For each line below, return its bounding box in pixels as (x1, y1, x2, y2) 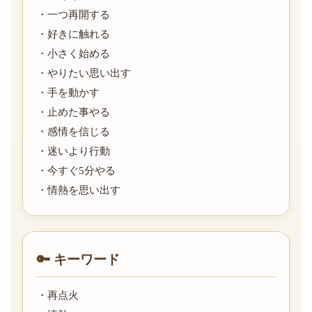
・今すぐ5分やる (37, 164, 116, 176)
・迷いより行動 (37, 145, 110, 157)
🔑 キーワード (37, 251, 120, 267)
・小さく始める (37, 47, 110, 59)
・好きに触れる (37, 28, 110, 40)
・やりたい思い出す (37, 67, 131, 79)
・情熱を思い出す (37, 184, 120, 196)
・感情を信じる (37, 125, 110, 137)
